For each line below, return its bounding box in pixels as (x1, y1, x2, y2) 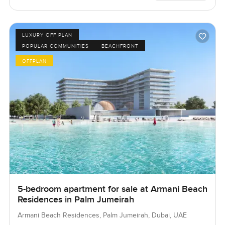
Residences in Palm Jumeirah (17, 194, 134, 205)
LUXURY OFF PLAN (22, 32, 72, 38)
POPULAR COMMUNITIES (22, 43, 89, 49)
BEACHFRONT (101, 43, 139, 49)
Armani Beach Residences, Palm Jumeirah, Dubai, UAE (17, 211, 187, 219)
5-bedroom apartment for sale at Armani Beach (17, 183, 207, 194)
